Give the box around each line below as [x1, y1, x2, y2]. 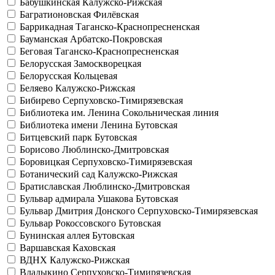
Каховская [72, 242, 115, 253]
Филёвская [93, 9, 139, 20]
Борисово [20, 144, 62, 155]
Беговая [20, 46, 55, 56]
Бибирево [20, 95, 63, 106]
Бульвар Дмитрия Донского [20, 206, 137, 216]
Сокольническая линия [122, 107, 219, 118]
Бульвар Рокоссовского [20, 218, 118, 228]
